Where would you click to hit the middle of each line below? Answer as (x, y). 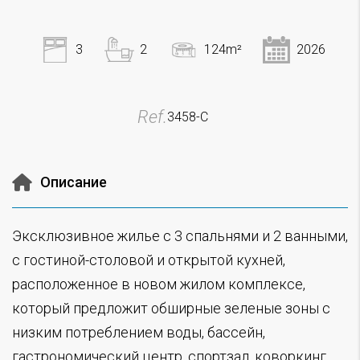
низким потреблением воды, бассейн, (139, 332)
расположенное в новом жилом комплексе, (159, 284)
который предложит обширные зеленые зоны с (171, 308)
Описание (74, 182)
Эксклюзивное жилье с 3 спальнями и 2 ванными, (180, 235)
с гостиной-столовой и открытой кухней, (149, 260)
